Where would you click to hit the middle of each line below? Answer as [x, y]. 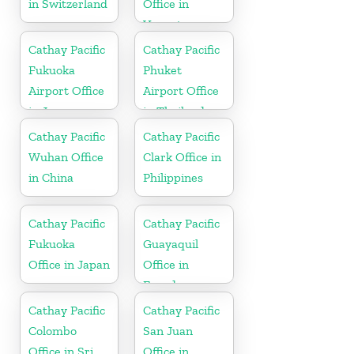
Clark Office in [183, 156]
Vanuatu [166, 24]
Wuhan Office [66, 156]
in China [51, 177]
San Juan [168, 330]
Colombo [53, 330]
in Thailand [174, 111]
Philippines [173, 177]
